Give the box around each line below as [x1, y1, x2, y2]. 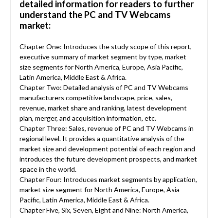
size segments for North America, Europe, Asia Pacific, [19, 63, 183, 72]
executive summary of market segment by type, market [19, 53, 186, 61]
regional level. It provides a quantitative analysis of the [19, 134, 184, 143]
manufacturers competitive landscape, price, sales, [19, 93, 172, 102]
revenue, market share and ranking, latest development [19, 104, 187, 112]
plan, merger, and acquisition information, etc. [19, 114, 156, 123]
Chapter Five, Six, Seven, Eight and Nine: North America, [19, 206, 188, 215]
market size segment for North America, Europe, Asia [19, 185, 180, 194]
